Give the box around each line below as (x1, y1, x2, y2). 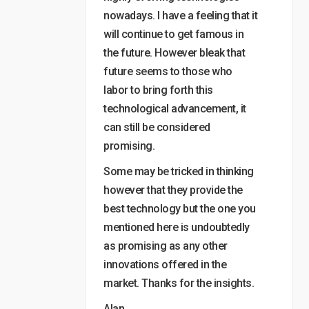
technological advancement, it (103, 102, 246, 115)
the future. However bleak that (103, 46, 245, 59)
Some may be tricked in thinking (103, 165, 254, 178)
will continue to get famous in (103, 28, 243, 41)
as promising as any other (103, 239, 228, 252)
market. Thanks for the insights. (103, 277, 254, 290)
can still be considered (103, 121, 210, 134)
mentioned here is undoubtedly (103, 221, 250, 234)
